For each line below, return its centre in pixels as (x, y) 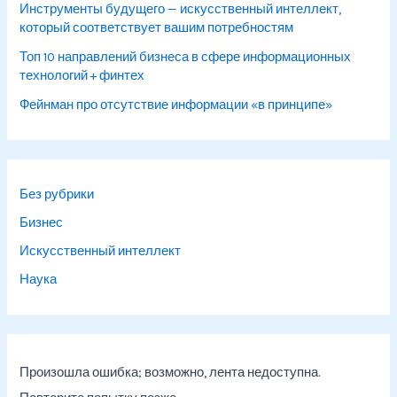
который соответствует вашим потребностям (157, 27)
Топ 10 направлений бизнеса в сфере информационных (186, 57)
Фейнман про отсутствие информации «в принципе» (176, 105)
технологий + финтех (82, 75)
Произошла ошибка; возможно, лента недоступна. (170, 372)
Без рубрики (57, 194)
